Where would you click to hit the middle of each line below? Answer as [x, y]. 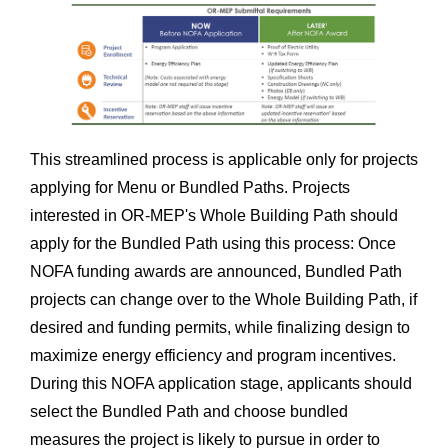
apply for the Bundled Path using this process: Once [212, 243]
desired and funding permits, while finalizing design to [219, 327]
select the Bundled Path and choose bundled [188, 411]
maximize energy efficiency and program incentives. [212, 355]
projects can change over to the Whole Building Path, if [223, 299]
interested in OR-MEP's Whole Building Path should [213, 215]
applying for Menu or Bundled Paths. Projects [189, 187]
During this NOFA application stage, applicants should [220, 383]
